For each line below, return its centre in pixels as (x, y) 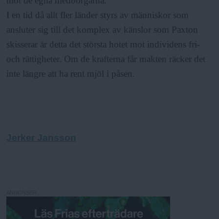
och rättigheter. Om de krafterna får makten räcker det (106, 59)
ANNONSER (22, 192)
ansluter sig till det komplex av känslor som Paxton (102, 30)
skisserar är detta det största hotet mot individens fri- (103, 44)
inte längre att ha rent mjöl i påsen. (71, 74)
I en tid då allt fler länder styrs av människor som (98, 15)
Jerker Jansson (42, 138)
